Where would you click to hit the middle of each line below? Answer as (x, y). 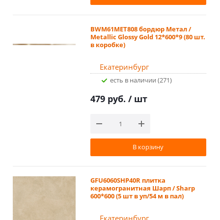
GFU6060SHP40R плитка (128, 180)
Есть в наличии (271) (142, 80)
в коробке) (108, 44)
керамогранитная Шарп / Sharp (142, 188)
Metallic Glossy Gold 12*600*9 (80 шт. (148, 37)
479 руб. (109, 98)
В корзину (148, 147)
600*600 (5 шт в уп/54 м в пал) (137, 196)
